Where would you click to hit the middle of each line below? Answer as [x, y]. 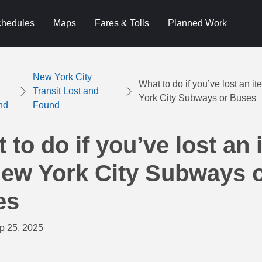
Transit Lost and [65, 91]
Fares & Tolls [122, 23]
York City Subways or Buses [197, 98]
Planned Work [197, 23]
